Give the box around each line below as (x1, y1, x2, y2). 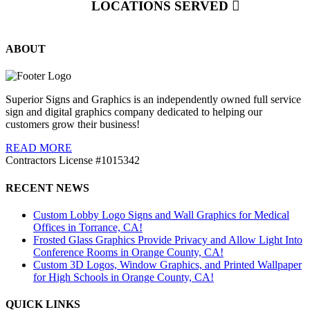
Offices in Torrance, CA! (33, 221, 143, 233)
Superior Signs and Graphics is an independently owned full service (6, 93, 301, 106)
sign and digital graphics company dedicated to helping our (6, 106, 262, 118)
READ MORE (6, 142, 72, 154)
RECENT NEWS (6, 181, 89, 194)
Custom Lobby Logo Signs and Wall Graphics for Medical (33, 208, 289, 221)
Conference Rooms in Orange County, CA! (33, 246, 224, 258)
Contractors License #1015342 (6, 154, 140, 167)
